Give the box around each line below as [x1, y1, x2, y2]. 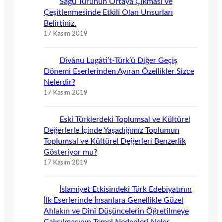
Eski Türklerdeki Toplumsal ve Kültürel [59, 115, 190, 123]
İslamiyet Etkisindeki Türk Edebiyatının [59, 185, 192, 193]
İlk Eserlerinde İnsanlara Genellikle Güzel [44, 196, 183, 204]
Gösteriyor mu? [44, 148, 97, 156]
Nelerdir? [44, 78, 75, 86]
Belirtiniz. [44, 19, 76, 27]
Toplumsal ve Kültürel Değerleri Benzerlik [44, 137, 186, 145]
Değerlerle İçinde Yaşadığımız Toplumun [44, 126, 179, 134]
